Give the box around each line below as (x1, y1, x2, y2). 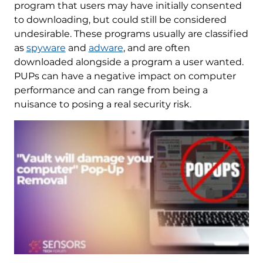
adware (88, 42, 123, 53)
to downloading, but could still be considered (14, 14, 227, 25)
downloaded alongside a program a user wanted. (14, 56, 244, 68)
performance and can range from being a (14, 85, 208, 96)
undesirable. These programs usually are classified (14, 28, 248, 39)
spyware (26, 42, 66, 53)
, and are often (123, 42, 190, 53)
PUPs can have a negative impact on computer (14, 70, 236, 82)
